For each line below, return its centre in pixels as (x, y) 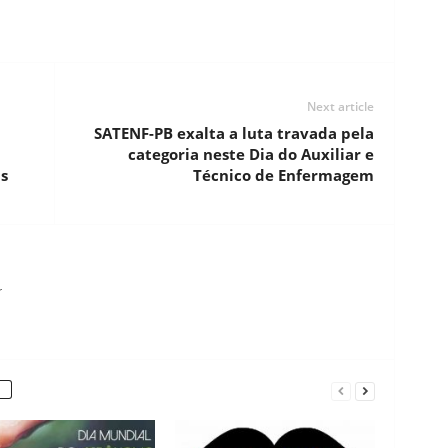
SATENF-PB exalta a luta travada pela (233, 133)
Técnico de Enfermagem (283, 175)
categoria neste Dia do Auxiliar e (250, 154)
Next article (340, 106)
